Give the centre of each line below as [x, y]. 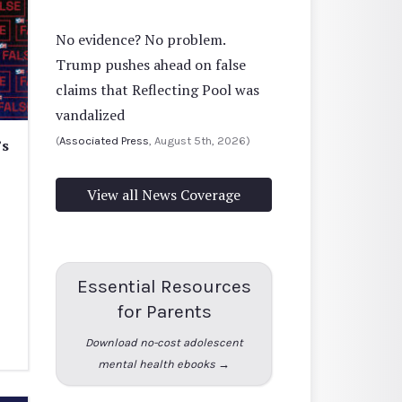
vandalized [90, 114]
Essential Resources [164, 286]
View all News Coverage [164, 194]
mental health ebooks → [164, 363]
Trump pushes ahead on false [151, 64]
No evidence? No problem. [140, 39]
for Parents [164, 311]
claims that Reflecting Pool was [157, 89]
